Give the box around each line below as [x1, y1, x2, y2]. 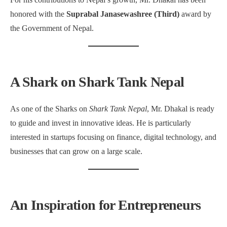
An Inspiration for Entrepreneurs [10, 197, 201, 213]
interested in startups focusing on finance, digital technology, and [10, 133, 216, 141]
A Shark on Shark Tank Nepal [10, 74, 184, 90]
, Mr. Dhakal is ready [147, 104, 214, 113]
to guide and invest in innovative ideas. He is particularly [10, 119, 191, 127]
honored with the [10, 10, 66, 18]
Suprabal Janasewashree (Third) [66, 10, 179, 18]
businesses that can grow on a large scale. [10, 147, 142, 156]
